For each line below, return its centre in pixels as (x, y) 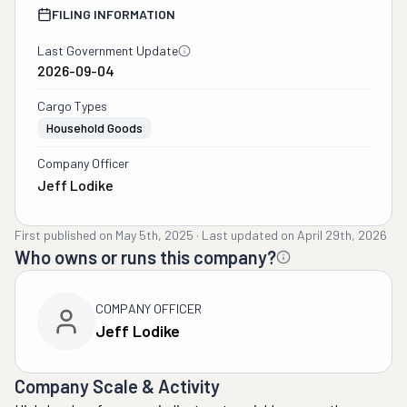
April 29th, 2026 (342, 235)
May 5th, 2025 (154, 235)
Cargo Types (72, 106)
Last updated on (248, 235)
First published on (64, 235)
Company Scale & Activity (117, 386)
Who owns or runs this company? (145, 257)
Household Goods (94, 128)
